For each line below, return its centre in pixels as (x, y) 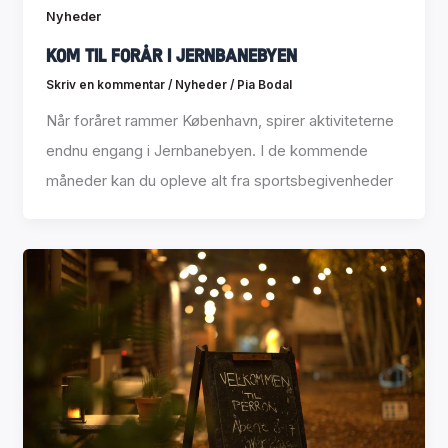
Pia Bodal (264, 85)
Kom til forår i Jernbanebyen (171, 54)
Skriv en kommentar (105, 85)
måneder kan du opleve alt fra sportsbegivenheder (219, 181)
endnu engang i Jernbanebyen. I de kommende (206, 151)
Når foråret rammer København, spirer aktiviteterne (219, 121)
